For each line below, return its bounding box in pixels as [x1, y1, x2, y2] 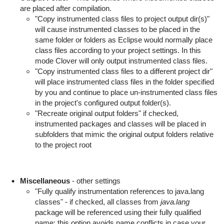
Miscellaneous [19, 176, 70, 185]
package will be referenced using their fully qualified [34, 208, 201, 216]
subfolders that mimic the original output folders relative [34, 130, 213, 138]
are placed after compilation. [19, 4, 111, 12]
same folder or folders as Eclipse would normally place [34, 35, 212, 44]
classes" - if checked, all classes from [34, 197, 160, 206]
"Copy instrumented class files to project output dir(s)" [34, 14, 209, 23]
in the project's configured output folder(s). [34, 98, 171, 107]
